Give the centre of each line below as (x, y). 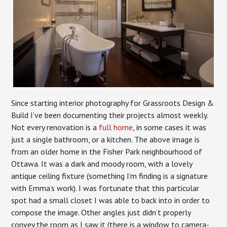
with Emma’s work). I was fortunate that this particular (105, 188)
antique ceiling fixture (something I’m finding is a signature (110, 176)
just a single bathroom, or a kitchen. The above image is (106, 139)
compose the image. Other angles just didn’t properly (101, 212)
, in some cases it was (170, 127)
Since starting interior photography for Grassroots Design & (113, 103)
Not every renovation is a (55, 127)
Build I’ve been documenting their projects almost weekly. (110, 115)
